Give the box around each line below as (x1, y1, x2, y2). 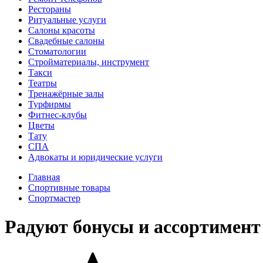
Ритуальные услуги (28, 15, 106, 25)
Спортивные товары (28, 183, 110, 193)
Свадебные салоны (28, 36, 104, 46)
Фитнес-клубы (28, 110, 87, 120)
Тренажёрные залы (28, 89, 104, 99)
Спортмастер (28, 193, 80, 203)
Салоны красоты (28, 25, 95, 35)
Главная (28, 172, 60, 182)
